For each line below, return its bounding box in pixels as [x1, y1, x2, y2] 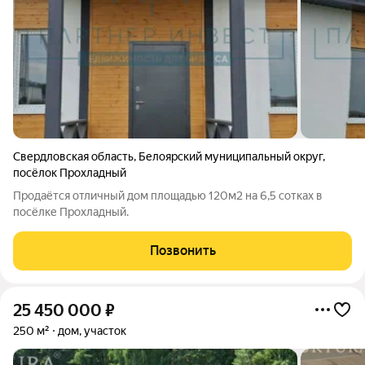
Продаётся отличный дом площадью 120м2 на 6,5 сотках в [13, 189, 323, 202]
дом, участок [58, 324, 126, 337]
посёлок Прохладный [13, 166, 126, 179]
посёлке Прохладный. [13, 205, 129, 218]
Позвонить [149, 243, 216, 258]
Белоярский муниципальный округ [139, 150, 323, 163]
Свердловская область [13, 150, 134, 163]
